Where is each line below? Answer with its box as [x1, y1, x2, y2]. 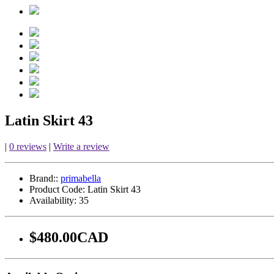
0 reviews [9, 141, 46, 152]
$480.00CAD [29, 229, 108, 245]
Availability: [29, 194, 76, 206]
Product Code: [29, 183, 85, 194]
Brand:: [29, 172, 58, 183]
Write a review [53, 141, 109, 152]
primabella [61, 172, 101, 183]
